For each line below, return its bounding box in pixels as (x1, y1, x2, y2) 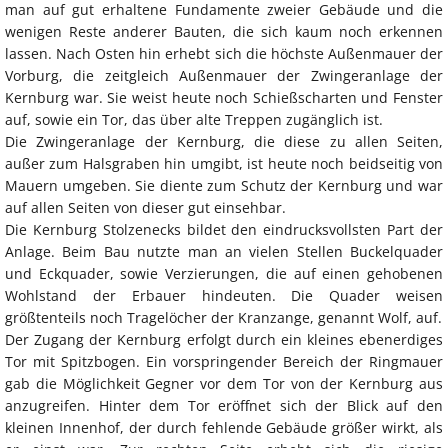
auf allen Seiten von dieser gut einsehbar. (5, 198, 286, 218)
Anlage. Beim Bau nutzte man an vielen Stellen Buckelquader (5, 242, 443, 262)
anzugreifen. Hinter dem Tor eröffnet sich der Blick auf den (5, 396, 443, 416)
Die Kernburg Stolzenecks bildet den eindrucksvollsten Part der (5, 220, 443, 240)
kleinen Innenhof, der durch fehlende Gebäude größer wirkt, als (5, 418, 443, 438)
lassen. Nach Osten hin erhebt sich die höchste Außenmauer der (5, 44, 443, 64)
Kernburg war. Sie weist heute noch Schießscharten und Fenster (5, 88, 443, 108)
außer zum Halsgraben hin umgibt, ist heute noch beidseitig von (5, 154, 443, 174)
